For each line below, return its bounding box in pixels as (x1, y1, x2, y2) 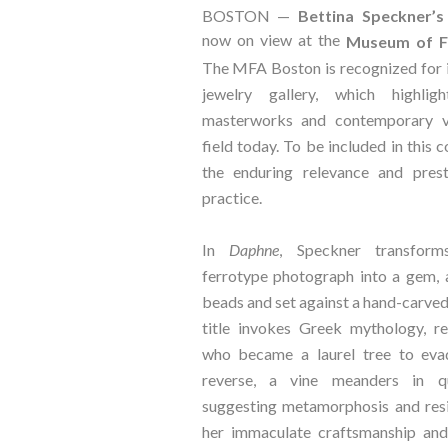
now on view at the (201, 30, 346, 50)
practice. (201, 188, 262, 207)
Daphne (229, 240, 280, 259)
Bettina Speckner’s (298, 6, 444, 25)
